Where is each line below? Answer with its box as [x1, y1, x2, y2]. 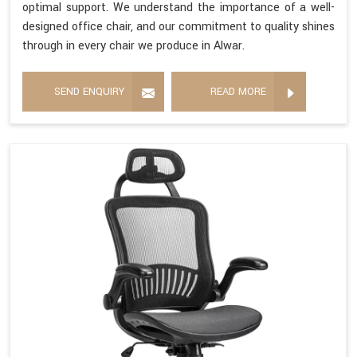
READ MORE [210, 84, 266, 100]
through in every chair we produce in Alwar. [22, 37, 245, 55]
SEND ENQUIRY [54, 84, 124, 100]
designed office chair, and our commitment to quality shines [22, 18, 335, 36]
